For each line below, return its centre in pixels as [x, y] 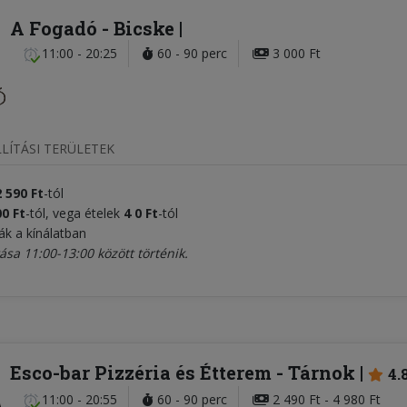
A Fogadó [54, 29]
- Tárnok [316, 373]
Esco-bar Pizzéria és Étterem [141, 373]
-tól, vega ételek [73, 213]
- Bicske [138, 29]
